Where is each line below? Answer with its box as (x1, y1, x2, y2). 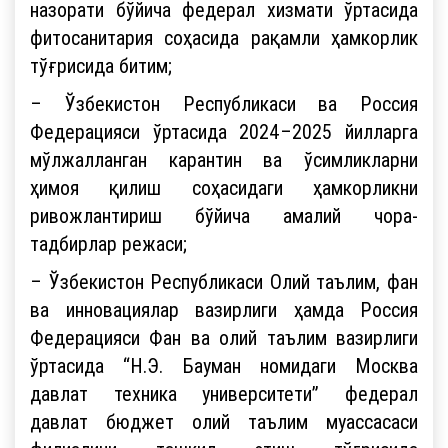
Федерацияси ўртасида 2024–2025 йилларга (30, 118, 418, 144)
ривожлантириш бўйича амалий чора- (30, 202, 418, 228)
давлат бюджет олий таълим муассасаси (30, 408, 418, 434)
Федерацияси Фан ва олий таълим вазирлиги (30, 324, 418, 350)
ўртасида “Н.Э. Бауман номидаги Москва (30, 352, 418, 378)
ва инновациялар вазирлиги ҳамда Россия (30, 296, 418, 322)
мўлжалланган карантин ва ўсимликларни (30, 146, 418, 172)
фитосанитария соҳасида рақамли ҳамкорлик (30, 24, 418, 50)
